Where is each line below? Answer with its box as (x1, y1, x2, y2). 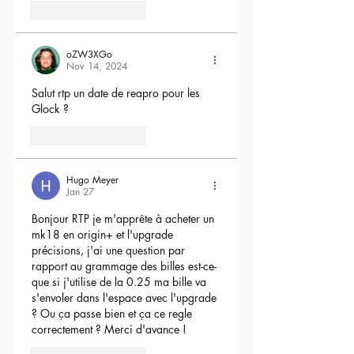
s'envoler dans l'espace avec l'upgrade (32, 290, 220, 306)
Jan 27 (66, 185, 94, 199)
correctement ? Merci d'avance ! (32, 322, 186, 337)
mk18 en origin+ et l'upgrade (32, 227, 176, 243)
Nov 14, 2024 (66, 59, 127, 73)
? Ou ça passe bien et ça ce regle (32, 306, 195, 322)
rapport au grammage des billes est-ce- (32, 258, 217, 274)
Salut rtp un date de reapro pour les (32, 85, 203, 101)
